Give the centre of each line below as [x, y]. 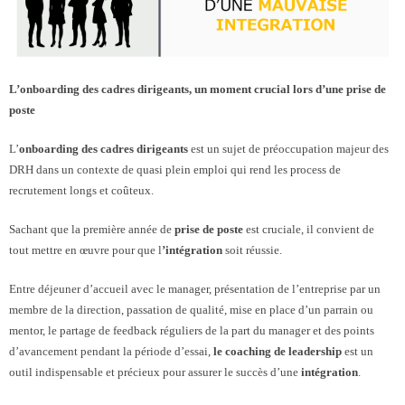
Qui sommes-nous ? [96, 188]
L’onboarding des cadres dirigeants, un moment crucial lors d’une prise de [198, 89]
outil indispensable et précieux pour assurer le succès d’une [155, 372]
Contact [59, 271]
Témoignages [76, 230]
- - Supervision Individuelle [114, 63]
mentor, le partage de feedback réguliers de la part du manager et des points [192, 330]
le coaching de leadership [279, 351]
